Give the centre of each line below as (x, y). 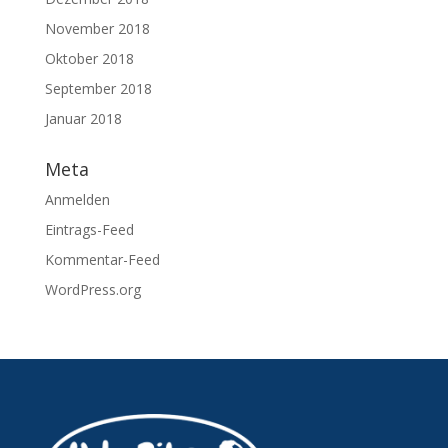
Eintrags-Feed (89, 230)
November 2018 (97, 29)
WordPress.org (92, 290)
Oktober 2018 (89, 59)
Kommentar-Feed (102, 260)
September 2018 (98, 89)
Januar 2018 (83, 119)
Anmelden (77, 200)
